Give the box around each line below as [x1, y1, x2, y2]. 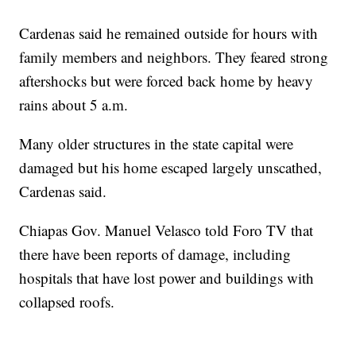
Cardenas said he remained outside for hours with [19, 23, 319, 44]
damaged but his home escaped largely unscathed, [19, 157, 323, 178]
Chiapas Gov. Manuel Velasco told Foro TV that [19, 220, 314, 241]
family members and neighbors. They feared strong [19, 47, 329, 68]
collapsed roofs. [19, 292, 115, 312]
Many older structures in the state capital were [19, 133, 294, 154]
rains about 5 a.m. [19, 95, 129, 115]
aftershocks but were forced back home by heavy [19, 71, 314, 91]
